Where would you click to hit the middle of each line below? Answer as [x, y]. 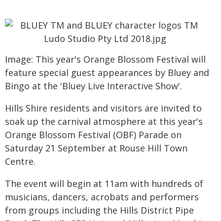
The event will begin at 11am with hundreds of [104, 184]
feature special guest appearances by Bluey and [107, 73]
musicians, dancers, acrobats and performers [102, 197]
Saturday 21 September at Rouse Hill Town [96, 148]
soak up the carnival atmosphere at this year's [104, 121]
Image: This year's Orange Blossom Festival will [105, 59]
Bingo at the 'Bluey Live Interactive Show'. [93, 86]
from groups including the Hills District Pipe [99, 210]
